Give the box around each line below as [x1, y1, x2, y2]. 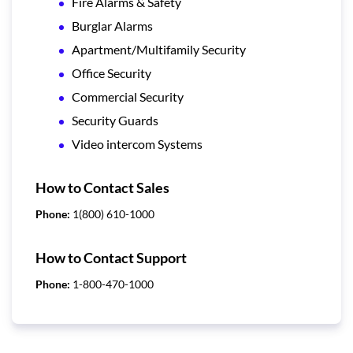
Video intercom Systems [72, 136, 203, 151]
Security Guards [72, 112, 158, 128]
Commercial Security [72, 88, 184, 104]
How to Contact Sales [35, 178, 169, 196]
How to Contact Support [35, 248, 187, 266]
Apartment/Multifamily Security [72, 41, 246, 57]
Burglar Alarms [72, 17, 153, 33]
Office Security [72, 65, 151, 80]
